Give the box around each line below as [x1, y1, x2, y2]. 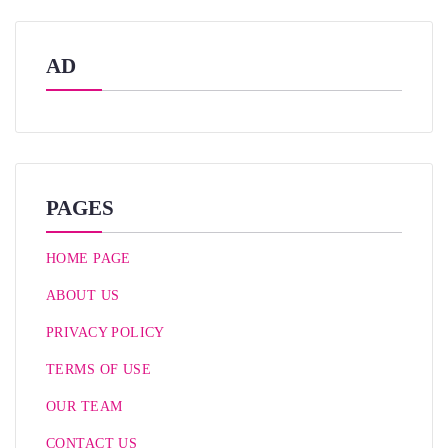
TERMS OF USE [46, 362, 152, 378]
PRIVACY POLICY [46, 325, 165, 341]
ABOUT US [46, 288, 120, 304]
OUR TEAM [46, 399, 123, 415]
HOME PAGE [46, 251, 131, 267]
